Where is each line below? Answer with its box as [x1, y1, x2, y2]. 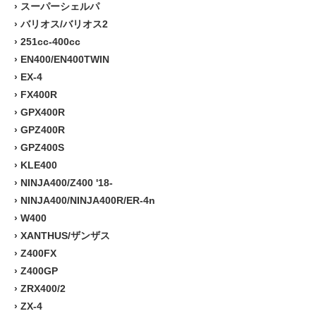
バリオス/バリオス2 [20, 18, 108, 30]
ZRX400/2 [20, 282, 66, 294]
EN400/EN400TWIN [20, 53, 109, 65]
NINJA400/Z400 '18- [20, 176, 113, 188]
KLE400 [20, 159, 57, 171]
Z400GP [20, 265, 58, 276]
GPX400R [20, 106, 65, 118]
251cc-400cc [20, 35, 80, 47]
